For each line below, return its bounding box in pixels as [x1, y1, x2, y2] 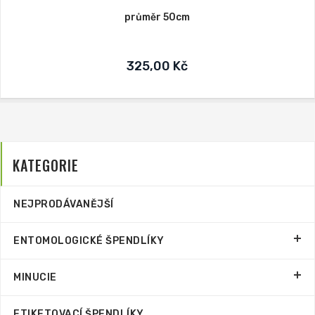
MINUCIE [13, 271, 57, 283]
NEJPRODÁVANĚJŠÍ [13, 198, 114, 210]
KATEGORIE [13, 155, 79, 176]
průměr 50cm [124, 11, 190, 23]
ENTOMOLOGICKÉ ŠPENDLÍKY [13, 235, 165, 247]
